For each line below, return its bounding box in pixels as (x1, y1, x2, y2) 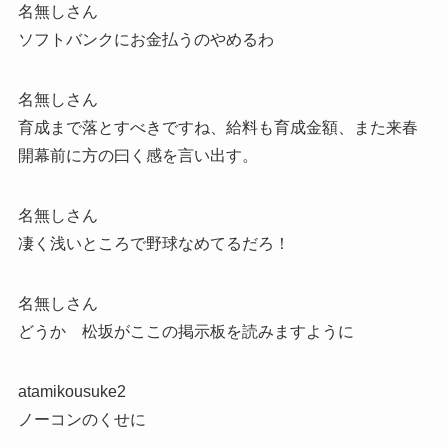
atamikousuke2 (17, 382, 126, 400)
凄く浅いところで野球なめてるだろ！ (17, 234, 290, 252)
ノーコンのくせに (17, 410, 146, 428)
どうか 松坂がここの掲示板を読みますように (17, 322, 354, 340)
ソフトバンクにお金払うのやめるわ (17, 30, 274, 48)
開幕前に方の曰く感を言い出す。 (17, 146, 258, 164)
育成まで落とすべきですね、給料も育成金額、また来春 (17, 118, 418, 136)
